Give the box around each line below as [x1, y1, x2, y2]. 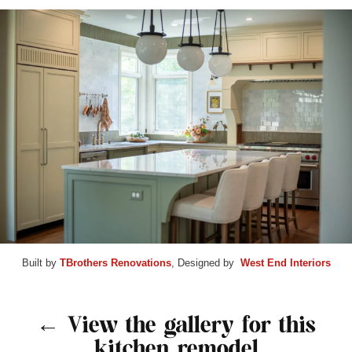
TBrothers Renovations [59, 257, 171, 269]
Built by [21, 257, 60, 269]
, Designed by [170, 257, 240, 269]
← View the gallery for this [36, 312, 316, 339]
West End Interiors [240, 257, 331, 269]
